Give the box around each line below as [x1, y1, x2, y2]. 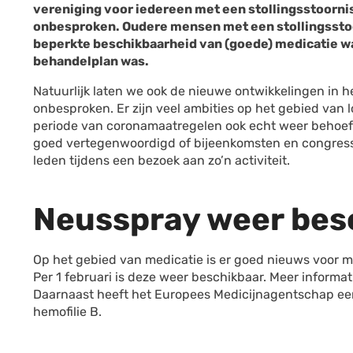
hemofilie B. [33, 304, 102, 319]
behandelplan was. [33, 54, 149, 69]
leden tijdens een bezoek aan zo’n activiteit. [33, 153, 290, 168]
